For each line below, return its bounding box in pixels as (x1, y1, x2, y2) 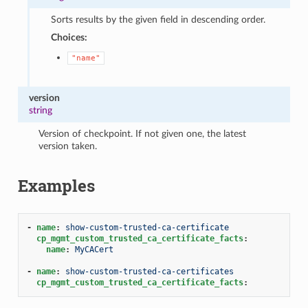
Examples (17, 174, 95, 197)
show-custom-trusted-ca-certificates (65, 266, 234, 276)
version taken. (38, 140, 98, 151)
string (28, 104, 52, 115)
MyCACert (74, 244, 113, 254)
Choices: (50, 32, 87, 43)
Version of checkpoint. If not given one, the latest (38, 128, 247, 139)
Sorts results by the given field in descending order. (50, 14, 265, 25)
